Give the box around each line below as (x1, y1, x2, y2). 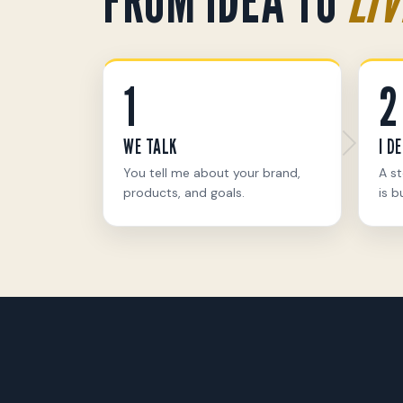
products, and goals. (123, 184, 245, 201)
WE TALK (123, 133, 177, 158)
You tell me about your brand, (123, 164, 300, 181)
